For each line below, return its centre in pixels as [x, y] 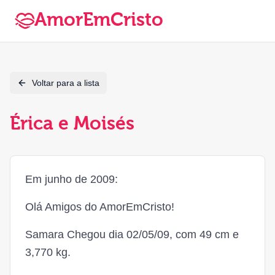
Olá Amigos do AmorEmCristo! [100, 207]
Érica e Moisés [72, 125]
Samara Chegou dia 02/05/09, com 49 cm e [132, 234]
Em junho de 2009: [72, 179]
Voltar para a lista [66, 83]
